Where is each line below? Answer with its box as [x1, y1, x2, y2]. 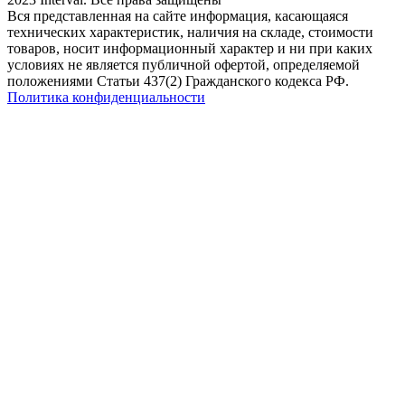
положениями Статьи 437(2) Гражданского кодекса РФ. [7, 73, 349, 89]
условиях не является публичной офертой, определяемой [7, 57, 360, 73]
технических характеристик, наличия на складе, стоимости [7, 24, 373, 41]
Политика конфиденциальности [7, 89, 205, 106]
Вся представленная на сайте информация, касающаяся [7, 8, 348, 24]
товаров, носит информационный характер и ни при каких [7, 41, 372, 57]
